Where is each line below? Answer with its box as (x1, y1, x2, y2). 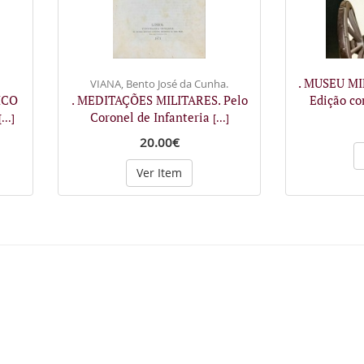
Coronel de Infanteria (89, 109, 213, 125)
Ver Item (136, 165, 182, 180)
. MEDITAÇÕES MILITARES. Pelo (71, 92, 248, 108)
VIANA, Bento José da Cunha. (90, 76, 228, 91)
